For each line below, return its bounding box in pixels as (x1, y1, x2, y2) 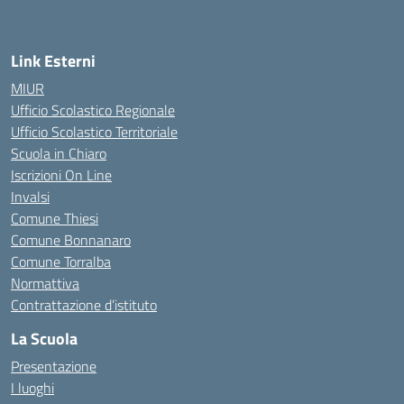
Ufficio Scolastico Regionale (11, 99, 175, 121)
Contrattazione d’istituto (11, 294, 157, 316)
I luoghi (11, 377, 54, 399)
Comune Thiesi (11, 207, 98, 229)
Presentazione (11, 355, 96, 377)
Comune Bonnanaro (11, 229, 131, 251)
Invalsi (11, 186, 50, 207)
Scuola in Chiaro (11, 142, 106, 164)
